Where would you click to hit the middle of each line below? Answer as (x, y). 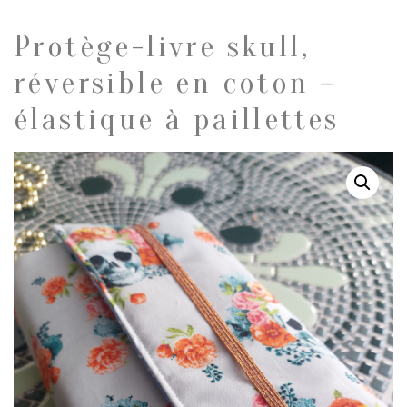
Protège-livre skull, (162, 47)
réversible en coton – (175, 83)
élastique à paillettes (177, 119)
